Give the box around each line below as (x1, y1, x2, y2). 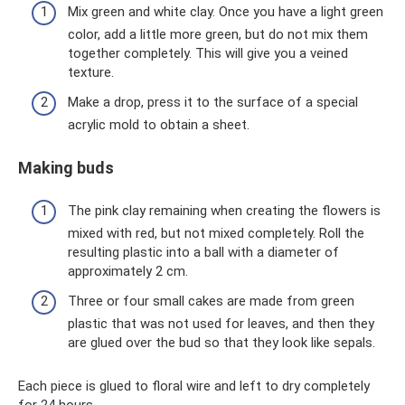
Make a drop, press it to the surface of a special (68, 94, 358, 111)
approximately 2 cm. (68, 262, 188, 279)
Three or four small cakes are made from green (68, 293, 354, 310)
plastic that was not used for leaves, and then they (68, 316, 374, 333)
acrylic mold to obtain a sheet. (68, 117, 250, 134)
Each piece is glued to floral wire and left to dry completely (18, 378, 370, 395)
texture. (68, 63, 114, 80)
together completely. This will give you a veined (68, 44, 348, 61)
